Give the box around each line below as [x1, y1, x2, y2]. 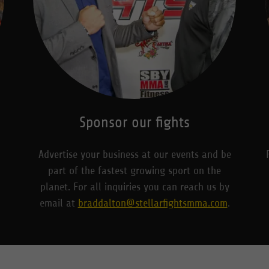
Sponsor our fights [79, 113, 190, 131]
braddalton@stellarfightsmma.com [77, 196, 228, 209]
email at [39, 196, 78, 209]
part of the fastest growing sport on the [48, 164, 221, 177]
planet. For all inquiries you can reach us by [40, 180, 229, 193]
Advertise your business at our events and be [38, 148, 231, 160]
